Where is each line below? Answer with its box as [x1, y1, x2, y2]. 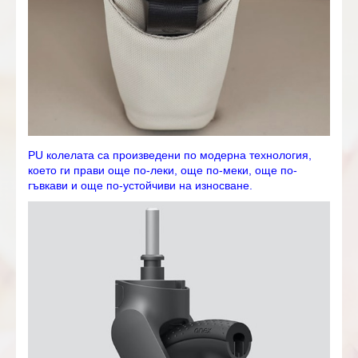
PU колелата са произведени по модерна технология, [28, 149, 312, 162]
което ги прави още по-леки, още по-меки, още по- [28, 164, 297, 177]
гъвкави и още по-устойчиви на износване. [28, 179, 253, 193]
